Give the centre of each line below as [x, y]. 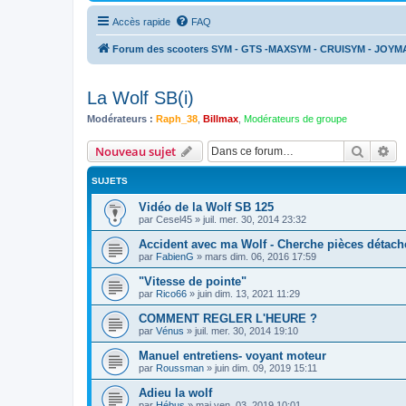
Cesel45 [174, 219]
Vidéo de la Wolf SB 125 [206, 207]
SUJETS [110, 180]
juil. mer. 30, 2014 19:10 [246, 330]
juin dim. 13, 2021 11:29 [249, 293]
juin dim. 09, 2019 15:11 [266, 367]
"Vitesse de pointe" [193, 281]
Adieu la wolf [175, 392]
